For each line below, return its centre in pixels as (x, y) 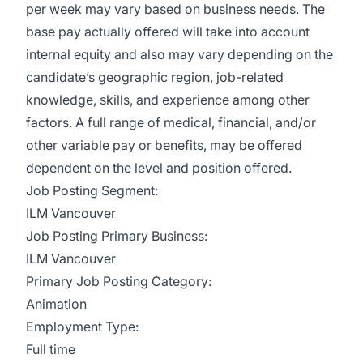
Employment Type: (82, 327)
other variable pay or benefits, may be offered (164, 145)
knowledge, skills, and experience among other (168, 100)
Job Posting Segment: (92, 190)
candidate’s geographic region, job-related (155, 77)
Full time (51, 349)
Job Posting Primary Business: (117, 236)
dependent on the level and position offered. (159, 168)
